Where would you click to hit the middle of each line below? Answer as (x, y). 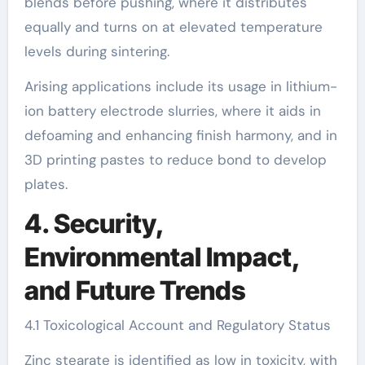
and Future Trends (135, 290)
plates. (46, 184)
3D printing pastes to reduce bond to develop (175, 160)
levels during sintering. (97, 51)
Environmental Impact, (162, 257)
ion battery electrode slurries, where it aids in (172, 111)
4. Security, (94, 224)
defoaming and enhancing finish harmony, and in (180, 135)
